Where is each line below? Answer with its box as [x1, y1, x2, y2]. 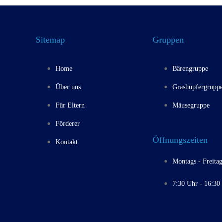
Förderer [55, 119, 80, 127]
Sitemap [36, 34, 65, 45]
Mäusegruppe [172, 101, 210, 109]
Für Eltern [55, 101, 85, 109]
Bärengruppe [172, 64, 208, 72]
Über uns [55, 83, 81, 91]
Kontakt [55, 138, 78, 146]
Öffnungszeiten [152, 134, 208, 145]
